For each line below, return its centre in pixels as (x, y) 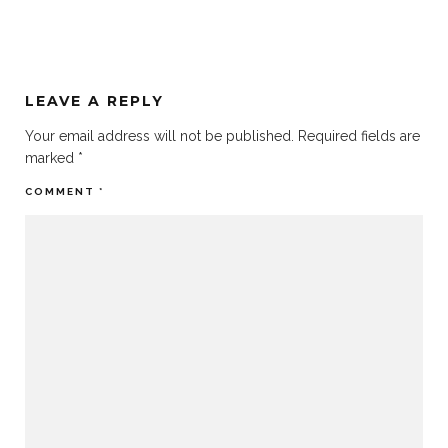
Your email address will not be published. (159, 136)
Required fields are (359, 136)
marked (51, 158)
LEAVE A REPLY (94, 101)
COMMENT (62, 192)
